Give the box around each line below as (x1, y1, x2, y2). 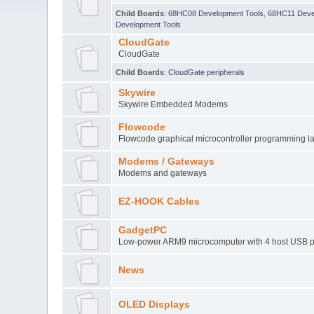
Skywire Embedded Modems (118, 99, 228, 109)
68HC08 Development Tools (168, 8, 264, 18)
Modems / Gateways (118, 156, 214, 167)
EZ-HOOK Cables (118, 196, 200, 207)
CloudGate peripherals (168, 67, 245, 76)
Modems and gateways (118, 168, 207, 178)
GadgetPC (118, 224, 167, 235)
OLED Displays (118, 299, 190, 310)
